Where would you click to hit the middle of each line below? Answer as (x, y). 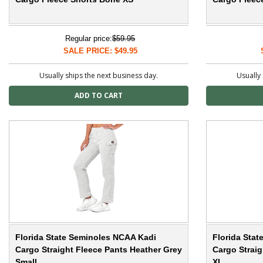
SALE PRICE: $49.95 (100, 51)
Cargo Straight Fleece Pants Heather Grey (99, 250)
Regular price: (89, 39)
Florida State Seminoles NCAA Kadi (86, 237)
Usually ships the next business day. (99, 76)
